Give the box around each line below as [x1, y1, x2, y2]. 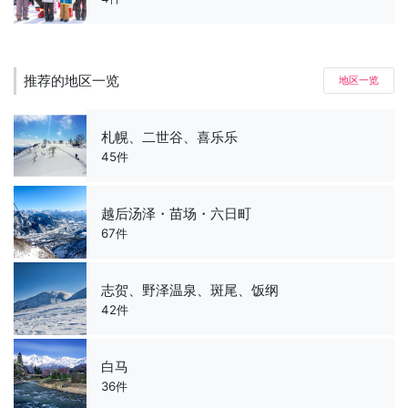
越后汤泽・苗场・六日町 [101, 205, 251, 223]
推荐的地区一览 [23, 71, 119, 89]
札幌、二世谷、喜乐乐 [101, 128, 238, 147]
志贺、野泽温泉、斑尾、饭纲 [101, 281, 279, 300]
